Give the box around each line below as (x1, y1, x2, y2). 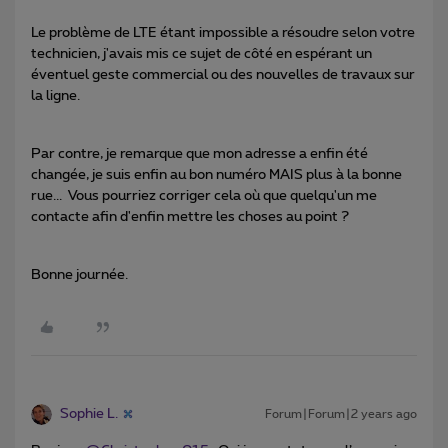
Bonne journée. (31, 267, 128, 282)
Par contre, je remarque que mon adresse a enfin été (31, 146, 368, 161)
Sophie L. (60, 406, 118, 421)
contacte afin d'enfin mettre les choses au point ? (31, 209, 349, 224)
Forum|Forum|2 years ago (265, 407, 417, 420)
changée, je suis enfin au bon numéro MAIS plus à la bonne (31, 167, 402, 182)
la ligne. (31, 88, 80, 103)
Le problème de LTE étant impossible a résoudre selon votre (31, 25, 415, 40)
